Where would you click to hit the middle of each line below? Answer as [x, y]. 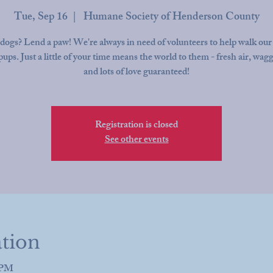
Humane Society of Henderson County [170, 18]
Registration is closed [136, 126]
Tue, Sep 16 [41, 18]
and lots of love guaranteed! [136, 73]
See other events [136, 140]
